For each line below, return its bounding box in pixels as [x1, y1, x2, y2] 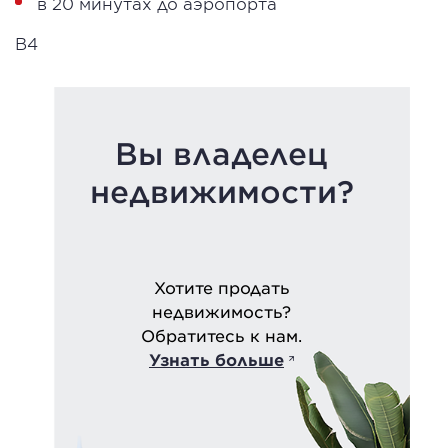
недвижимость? [152, 301, 291, 321]
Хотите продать [153, 277, 290, 297]
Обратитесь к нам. [141, 325, 302, 345]
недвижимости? [89, 174, 354, 209]
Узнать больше [149, 349, 284, 369]
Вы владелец [115, 136, 328, 171]
